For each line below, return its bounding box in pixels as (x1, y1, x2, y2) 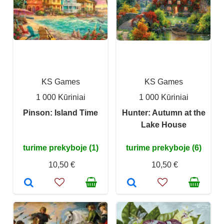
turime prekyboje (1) (22, 143, 98, 152)
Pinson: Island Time (23, 108, 98, 117)
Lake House (140, 120, 186, 129)
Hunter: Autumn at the (121, 108, 205, 117)
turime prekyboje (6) (125, 143, 201, 152)
